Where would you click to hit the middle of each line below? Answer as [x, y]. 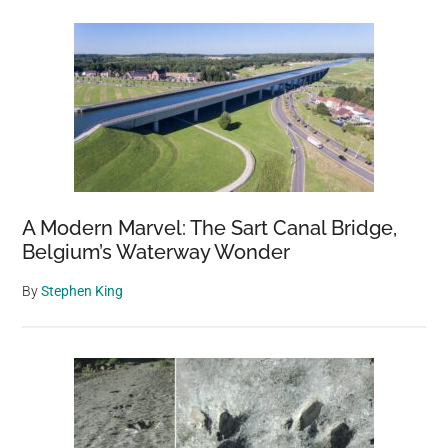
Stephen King [82, 291]
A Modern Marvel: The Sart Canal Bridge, [210, 228]
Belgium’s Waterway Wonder [156, 252]
